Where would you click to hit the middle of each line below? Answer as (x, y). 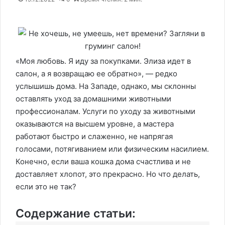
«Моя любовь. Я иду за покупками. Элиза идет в (103, 61)
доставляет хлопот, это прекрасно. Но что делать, (108, 174)
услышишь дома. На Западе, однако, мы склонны (106, 86)
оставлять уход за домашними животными (93, 99)
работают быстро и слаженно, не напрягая (94, 136)
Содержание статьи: (76, 213)
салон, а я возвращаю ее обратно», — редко (96, 74)
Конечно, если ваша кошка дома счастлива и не (103, 161)
